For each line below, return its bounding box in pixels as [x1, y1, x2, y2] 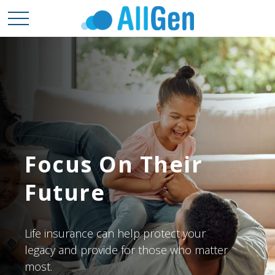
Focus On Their [25, 149, 203, 179]
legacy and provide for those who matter [25, 242, 228, 257]
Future [25, 177, 106, 207]
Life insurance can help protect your [25, 226, 206, 241]
